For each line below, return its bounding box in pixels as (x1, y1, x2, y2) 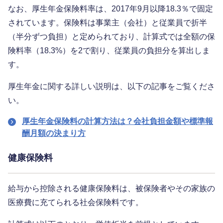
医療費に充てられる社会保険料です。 (8, 198, 143, 207)
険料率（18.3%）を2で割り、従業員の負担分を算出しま (8, 46, 210, 55)
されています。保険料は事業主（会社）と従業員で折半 (8, 18, 207, 27)
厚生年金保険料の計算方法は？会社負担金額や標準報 (22, 117, 213, 126)
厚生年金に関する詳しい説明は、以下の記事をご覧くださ (8, 82, 215, 91)
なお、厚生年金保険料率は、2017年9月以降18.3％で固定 (8, 4, 213, 13)
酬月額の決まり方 (22, 129, 86, 138)
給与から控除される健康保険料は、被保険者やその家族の (8, 184, 215, 193)
